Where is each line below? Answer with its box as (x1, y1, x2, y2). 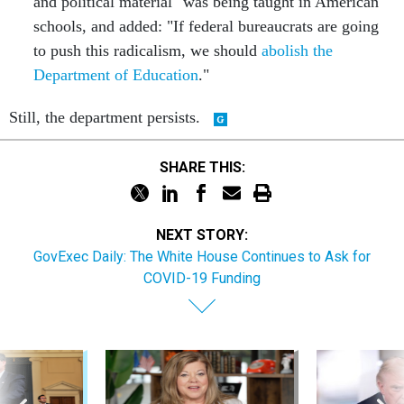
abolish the (261, 41, 333, 60)
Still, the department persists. (9, 108, 205, 127)
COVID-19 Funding (143, 270, 261, 288)
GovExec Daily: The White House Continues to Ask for (33, 248, 371, 266)
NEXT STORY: (156, 226, 248, 244)
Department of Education (32, 66, 198, 85)
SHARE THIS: (168, 158, 245, 176)
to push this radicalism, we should (32, 41, 262, 60)
